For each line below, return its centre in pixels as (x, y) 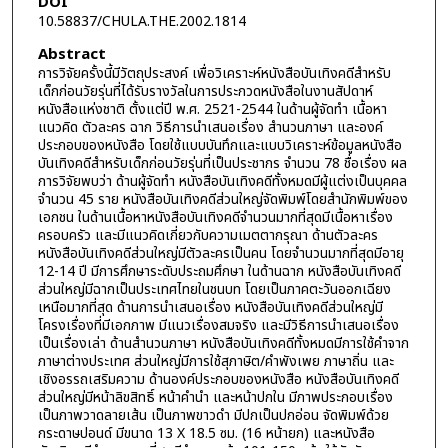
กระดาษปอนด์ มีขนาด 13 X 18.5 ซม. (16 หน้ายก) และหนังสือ (206, 433)
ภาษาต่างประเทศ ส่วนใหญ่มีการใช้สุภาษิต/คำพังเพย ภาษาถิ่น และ (215, 361)
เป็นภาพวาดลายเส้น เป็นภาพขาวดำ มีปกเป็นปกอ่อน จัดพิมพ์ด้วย (213, 415)
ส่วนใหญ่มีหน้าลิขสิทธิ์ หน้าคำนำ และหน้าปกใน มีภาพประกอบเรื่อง (215, 397)
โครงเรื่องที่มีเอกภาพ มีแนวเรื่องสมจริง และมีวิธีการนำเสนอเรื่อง (218, 325)
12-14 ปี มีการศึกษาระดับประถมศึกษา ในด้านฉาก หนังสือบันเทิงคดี (219, 271)
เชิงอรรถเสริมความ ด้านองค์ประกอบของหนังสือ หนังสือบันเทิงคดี (218, 379)
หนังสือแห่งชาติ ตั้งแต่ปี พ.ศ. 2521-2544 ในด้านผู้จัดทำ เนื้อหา (212, 109)
